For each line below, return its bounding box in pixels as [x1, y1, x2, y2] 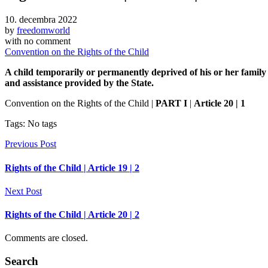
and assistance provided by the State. [5, 78, 154, 89]
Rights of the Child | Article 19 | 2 [5, 162, 139, 173]
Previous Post [5, 139, 56, 150]
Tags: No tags [5, 118, 57, 129]
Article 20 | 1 [194, 98, 245, 109]
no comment [24, 36, 71, 47]
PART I [153, 98, 190, 109]
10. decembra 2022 [5, 14, 77, 25]
